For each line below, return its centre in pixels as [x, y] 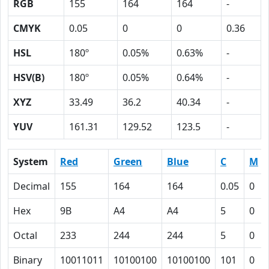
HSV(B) [29, 77]
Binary [28, 260]
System [31, 162]
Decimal [32, 186]
